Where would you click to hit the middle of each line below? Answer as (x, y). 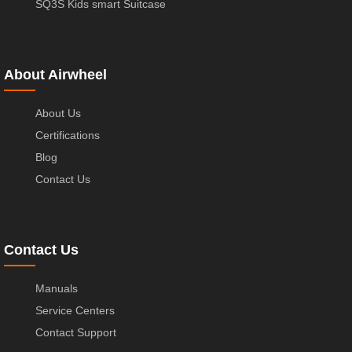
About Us (58, 113)
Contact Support (76, 332)
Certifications (68, 135)
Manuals (57, 288)
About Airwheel (55, 74)
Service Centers (75, 310)
